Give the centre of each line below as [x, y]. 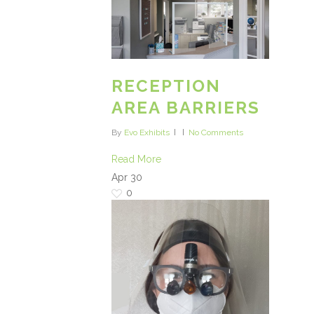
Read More [136, 159]
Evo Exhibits [147, 133]
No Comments [216, 133]
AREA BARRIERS [186, 108]
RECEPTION [166, 86]
